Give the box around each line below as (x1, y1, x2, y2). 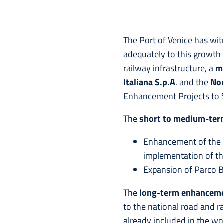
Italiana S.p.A (123, 75, 175, 89)
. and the (175, 75, 210, 89)
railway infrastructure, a (123, 61, 215, 75)
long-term (139, 185, 179, 199)
